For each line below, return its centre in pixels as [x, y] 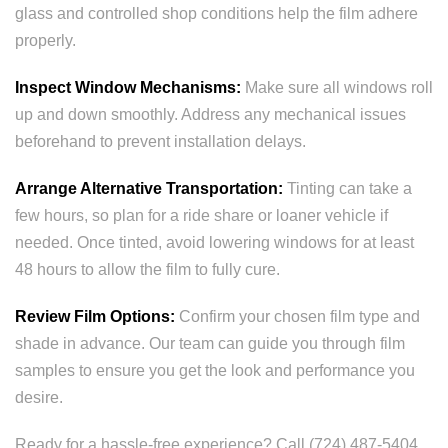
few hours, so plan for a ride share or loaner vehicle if [201, 215]
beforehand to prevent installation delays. [160, 141]
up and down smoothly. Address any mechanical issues [210, 114]
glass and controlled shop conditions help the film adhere [216, 13]
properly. [45, 40]
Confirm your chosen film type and [297, 316]
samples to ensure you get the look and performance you [215, 370]
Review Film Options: [95, 316]
